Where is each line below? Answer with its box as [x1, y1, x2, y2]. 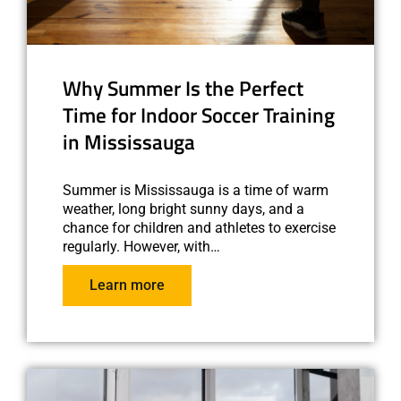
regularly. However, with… [63, 237, 220, 255]
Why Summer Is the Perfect [63, 73, 303, 104]
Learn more [90, 276, 165, 294]
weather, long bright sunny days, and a [63, 200, 304, 218]
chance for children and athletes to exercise [63, 218, 336, 236]
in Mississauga [63, 126, 195, 158]
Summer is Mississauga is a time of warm [63, 181, 328, 199]
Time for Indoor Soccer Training [63, 99, 335, 131]
